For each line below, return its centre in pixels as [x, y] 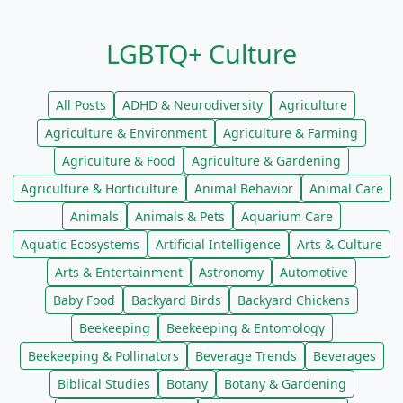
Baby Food [84, 300]
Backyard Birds [176, 300]
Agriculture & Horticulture [99, 188]
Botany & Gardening [285, 384]
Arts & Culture [340, 244]
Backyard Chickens [294, 300]
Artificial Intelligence [218, 244]
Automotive [314, 272]
